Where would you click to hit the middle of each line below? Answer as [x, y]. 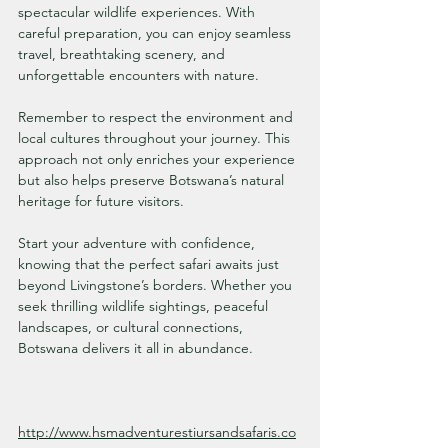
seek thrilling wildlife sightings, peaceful [145, 305]
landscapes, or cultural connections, [132, 326]
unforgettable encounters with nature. [138, 74]
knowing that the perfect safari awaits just [150, 263]
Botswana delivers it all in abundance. [135, 347]
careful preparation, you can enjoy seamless [156, 32]
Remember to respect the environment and [157, 116]
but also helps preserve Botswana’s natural [153, 179]
